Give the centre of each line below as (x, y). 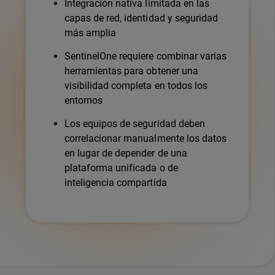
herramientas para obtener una (131, 71)
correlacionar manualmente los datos (145, 138)
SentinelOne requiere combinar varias (145, 56)
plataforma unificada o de (121, 168)
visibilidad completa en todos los (136, 85)
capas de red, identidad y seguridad (141, 18)
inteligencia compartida (116, 182)
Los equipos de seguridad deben (135, 123)
